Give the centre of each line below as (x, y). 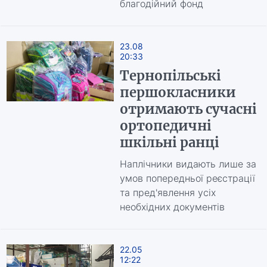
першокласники (178, 92)
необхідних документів (172, 207)
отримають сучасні (188, 109)
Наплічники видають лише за (188, 164)
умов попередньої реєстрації (187, 178)
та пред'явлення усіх (167, 193)
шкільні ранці (169, 142)
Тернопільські (170, 76)
